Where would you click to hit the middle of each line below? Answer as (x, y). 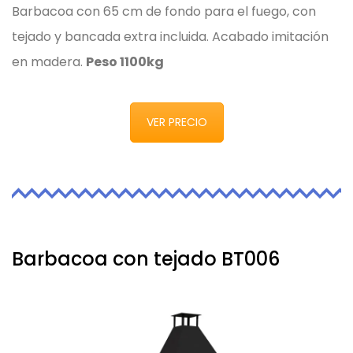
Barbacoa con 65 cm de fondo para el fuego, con (164, 11)
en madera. (49, 61)
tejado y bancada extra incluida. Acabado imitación (170, 36)
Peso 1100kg (125, 61)
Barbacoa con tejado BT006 (146, 259)
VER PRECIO (176, 122)
